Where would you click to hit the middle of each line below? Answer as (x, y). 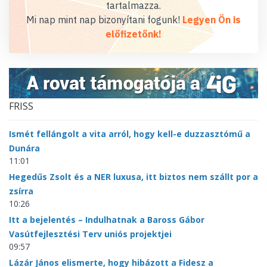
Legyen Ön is (212, 20)
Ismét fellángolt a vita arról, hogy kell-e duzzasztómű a (130, 134)
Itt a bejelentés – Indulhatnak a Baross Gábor (107, 220)
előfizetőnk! (133, 34)
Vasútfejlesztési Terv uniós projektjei (90, 234)
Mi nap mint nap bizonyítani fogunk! (104, 20)
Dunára (24, 148)
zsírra (21, 191)
